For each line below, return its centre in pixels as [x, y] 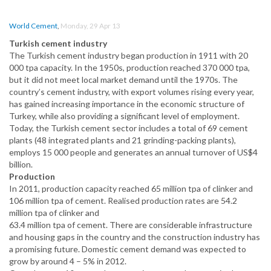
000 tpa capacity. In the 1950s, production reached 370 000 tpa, [129, 68]
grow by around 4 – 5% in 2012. [68, 261]
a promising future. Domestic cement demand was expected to [128, 249]
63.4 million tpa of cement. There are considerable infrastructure [131, 225]
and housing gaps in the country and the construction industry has [135, 237]
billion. [21, 165]
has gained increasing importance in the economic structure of [127, 104]
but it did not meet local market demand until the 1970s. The [123, 80]
